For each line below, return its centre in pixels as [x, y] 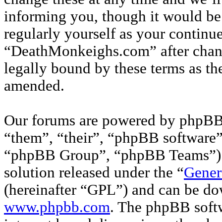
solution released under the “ [94, 172]
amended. [34, 85]
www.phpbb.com [57, 207]
